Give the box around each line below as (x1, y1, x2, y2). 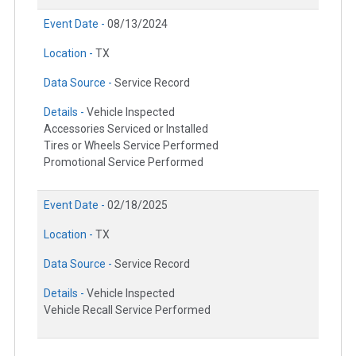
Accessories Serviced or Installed (44, 122, 208, 136)
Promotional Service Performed (44, 156, 203, 169)
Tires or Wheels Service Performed (44, 139, 219, 153)
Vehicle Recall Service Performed (44, 304, 211, 317)
